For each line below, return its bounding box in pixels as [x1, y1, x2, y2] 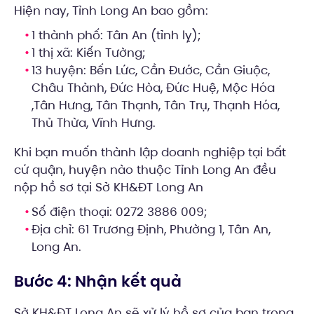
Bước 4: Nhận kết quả [14, 271, 182, 293]
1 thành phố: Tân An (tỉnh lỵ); [32, 27, 200, 44]
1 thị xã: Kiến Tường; [32, 44, 145, 62]
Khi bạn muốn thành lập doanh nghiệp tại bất [14, 144, 286, 161]
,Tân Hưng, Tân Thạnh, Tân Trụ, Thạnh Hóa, [32, 97, 280, 114]
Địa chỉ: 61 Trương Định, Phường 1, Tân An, [32, 221, 271, 238]
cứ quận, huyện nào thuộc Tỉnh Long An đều [14, 161, 276, 179]
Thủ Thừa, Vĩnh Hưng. [32, 114, 156, 132]
